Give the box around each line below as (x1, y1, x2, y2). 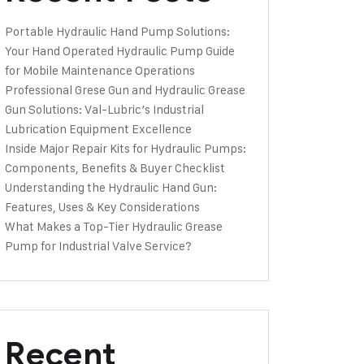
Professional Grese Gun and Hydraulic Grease (5, 82, 245, 97)
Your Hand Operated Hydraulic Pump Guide (5, 43, 235, 58)
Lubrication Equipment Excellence (5, 121, 192, 136)
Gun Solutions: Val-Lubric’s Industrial (5, 102, 204, 117)
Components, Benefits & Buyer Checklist (5, 160, 225, 175)
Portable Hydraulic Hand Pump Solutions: (5, 24, 230, 39)
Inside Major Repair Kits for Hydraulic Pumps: (5, 141, 246, 156)
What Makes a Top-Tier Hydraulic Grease (5, 219, 223, 234)
